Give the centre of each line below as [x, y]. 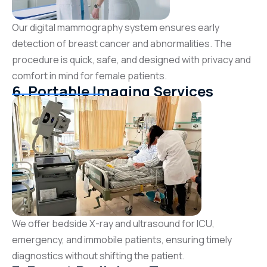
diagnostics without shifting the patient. [98, 256]
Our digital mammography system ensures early [116, 28]
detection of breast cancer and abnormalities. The [122, 44]
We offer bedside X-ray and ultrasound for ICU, [113, 224]
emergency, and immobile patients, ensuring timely [122, 240]
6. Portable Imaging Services [113, 91]
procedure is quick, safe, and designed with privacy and [131, 60]
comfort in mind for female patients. [89, 76]
